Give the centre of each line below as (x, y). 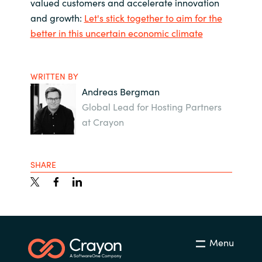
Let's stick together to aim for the (153, 18)
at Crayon (103, 122)
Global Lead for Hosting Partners (152, 107)
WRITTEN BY (54, 76)
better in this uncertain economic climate (116, 33)
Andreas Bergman (121, 92)
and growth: (57, 18)
